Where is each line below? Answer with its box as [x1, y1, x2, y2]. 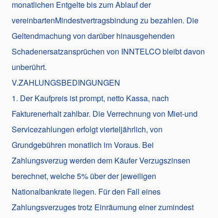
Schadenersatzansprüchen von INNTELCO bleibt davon [12, 45, 205, 57]
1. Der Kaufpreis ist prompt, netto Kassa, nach [12, 92, 169, 104]
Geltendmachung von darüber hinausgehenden [12, 30, 175, 41]
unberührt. [12, 61, 47, 73]
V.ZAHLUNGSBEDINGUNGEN [12, 76, 120, 88]
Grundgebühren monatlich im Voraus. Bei [12, 139, 154, 150]
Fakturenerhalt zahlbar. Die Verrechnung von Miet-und [12, 108, 198, 119]
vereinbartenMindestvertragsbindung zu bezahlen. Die [12, 14, 199, 26]
